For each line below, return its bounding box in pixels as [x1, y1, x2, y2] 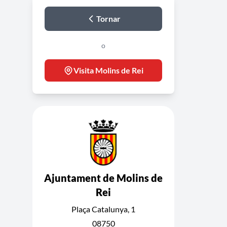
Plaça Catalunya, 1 [71, 204, 135, 214]
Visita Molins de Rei [73, 65, 143, 75]
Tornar [96, 14, 121, 23]
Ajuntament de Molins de [44, 172, 163, 184]
